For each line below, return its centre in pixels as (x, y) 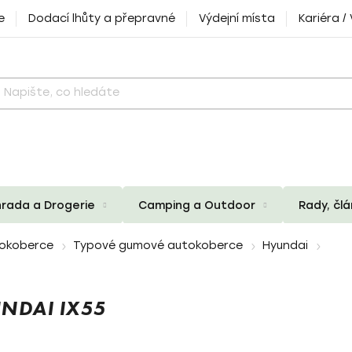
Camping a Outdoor (197, 205)
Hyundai (285, 246)
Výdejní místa (237, 18)
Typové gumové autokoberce (158, 246)
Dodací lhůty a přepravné (102, 18)
